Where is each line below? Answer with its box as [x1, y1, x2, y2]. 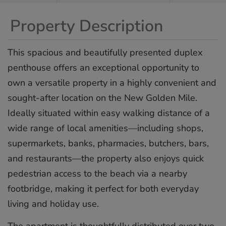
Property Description [10, 15, 163, 37]
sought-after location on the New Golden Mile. [8, 91, 197, 104]
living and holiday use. [8, 197, 99, 210]
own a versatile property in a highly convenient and [8, 76, 216, 89]
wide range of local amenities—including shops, [8, 122, 203, 134]
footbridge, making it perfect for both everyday [8, 182, 199, 195]
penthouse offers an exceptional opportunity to [8, 61, 199, 74]
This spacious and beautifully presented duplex [8, 46, 202, 59]
